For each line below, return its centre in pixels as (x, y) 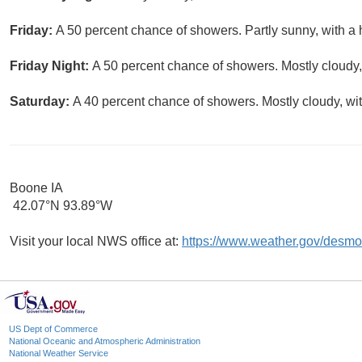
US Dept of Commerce (53, 329)
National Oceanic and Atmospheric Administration (105, 341)
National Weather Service (59, 354)
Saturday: (41, 102)
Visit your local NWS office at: (96, 242)
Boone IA (36, 188)
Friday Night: (51, 66)
